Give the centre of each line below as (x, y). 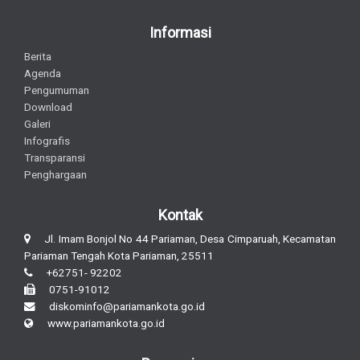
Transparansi (55, 158)
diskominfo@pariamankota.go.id (120, 307)
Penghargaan (55, 175)
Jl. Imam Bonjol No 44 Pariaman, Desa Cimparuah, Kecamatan (183, 239)
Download (48, 107)
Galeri (37, 124)
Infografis (47, 141)
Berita (38, 57)
